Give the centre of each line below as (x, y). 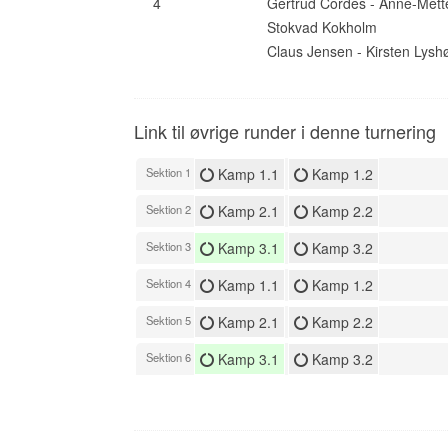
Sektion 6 (170, 356)
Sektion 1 (170, 171)
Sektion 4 (170, 282)
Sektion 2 (170, 208)
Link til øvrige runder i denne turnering (285, 131)
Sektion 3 (170, 245)
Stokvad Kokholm (322, 27)
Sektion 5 (170, 319)
